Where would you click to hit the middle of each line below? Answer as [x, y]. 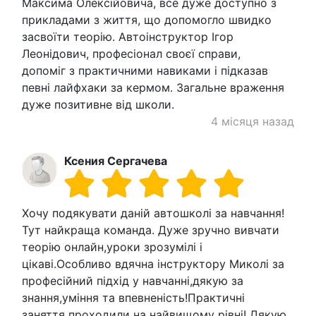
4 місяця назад [253, 121]
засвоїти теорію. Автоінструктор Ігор [128, 36]
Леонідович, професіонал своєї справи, [131, 53]
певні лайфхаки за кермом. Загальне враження [153, 87]
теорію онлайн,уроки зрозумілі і [112, 247]
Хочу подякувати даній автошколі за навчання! [153, 213]
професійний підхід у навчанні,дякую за [133, 280]
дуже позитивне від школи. [98, 104]
